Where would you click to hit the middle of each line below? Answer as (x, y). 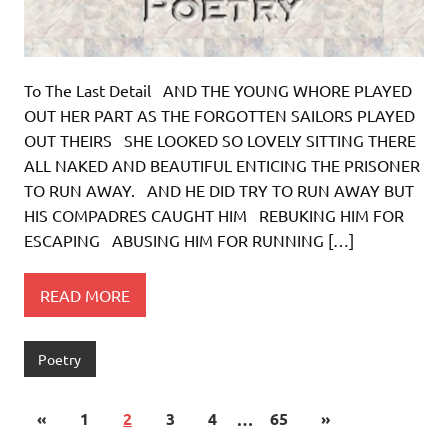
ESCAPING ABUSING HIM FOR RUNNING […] (189, 240)
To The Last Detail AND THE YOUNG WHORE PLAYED (218, 90)
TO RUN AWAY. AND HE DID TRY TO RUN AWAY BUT (219, 190)
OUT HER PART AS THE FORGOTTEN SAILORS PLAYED (219, 115)
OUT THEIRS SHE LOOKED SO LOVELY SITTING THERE (220, 140)
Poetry (60, 358)
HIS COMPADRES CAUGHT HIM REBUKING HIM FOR (214, 215)
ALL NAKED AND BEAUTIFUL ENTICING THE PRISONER (222, 165)
